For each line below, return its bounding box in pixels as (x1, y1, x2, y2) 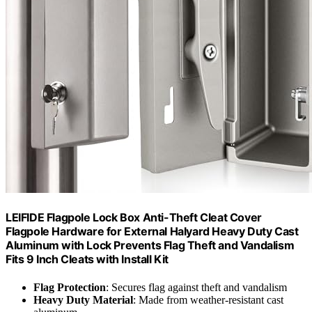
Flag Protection (33, 281, 106, 293)
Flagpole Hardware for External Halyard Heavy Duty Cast (6, 224, 299, 239)
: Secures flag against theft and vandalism (106, 281, 287, 293)
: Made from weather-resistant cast (133, 293, 283, 306)
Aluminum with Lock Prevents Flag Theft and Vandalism (6, 238, 295, 253)
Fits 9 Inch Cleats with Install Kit (6, 252, 169, 267)
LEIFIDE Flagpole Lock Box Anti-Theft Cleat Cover (6, 210, 262, 225)
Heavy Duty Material (33, 293, 133, 306)
